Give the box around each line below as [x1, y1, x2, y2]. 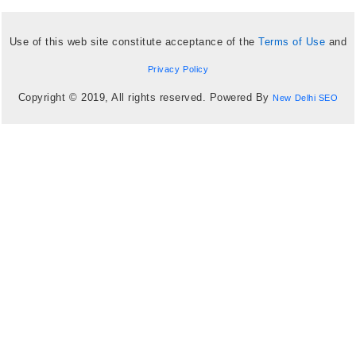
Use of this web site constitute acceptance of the [9, 35, 259, 48]
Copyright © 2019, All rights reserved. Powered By [17, 91, 273, 103]
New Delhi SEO [273, 92, 339, 103]
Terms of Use [258, 35, 326, 48]
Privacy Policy [147, 64, 209, 74]
